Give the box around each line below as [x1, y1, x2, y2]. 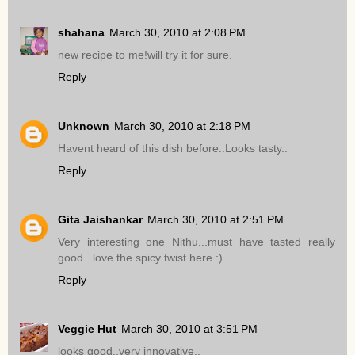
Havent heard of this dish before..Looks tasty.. [58, 142, 288, 155]
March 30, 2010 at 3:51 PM [121, 323, 258, 336]
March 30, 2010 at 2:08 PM [109, 26, 246, 40]
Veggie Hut [58, 323, 116, 336]
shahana [58, 26, 105, 40]
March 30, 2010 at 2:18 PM [114, 120, 250, 133]
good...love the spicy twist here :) [58, 251, 223, 265]
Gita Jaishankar [58, 213, 143, 227]
